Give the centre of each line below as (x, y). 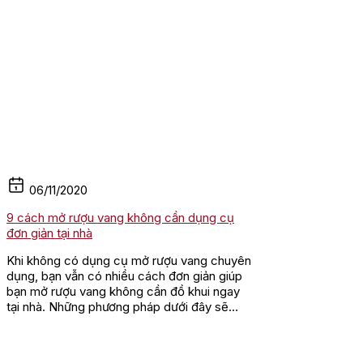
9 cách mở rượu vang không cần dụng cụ (120, 217)
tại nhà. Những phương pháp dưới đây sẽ (117, 306)
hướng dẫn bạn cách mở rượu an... (100, 322)
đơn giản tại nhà (49, 233)
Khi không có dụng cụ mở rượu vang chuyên (129, 260)
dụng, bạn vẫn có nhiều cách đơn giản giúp (124, 275)
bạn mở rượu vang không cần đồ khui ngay (123, 291)
